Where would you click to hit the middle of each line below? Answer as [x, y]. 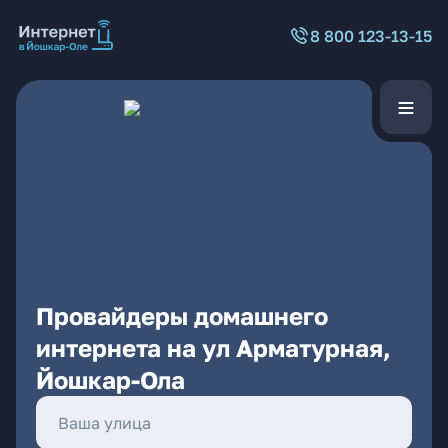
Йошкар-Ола [110, 379]
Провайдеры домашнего [182, 315]
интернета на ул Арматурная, [213, 347]
